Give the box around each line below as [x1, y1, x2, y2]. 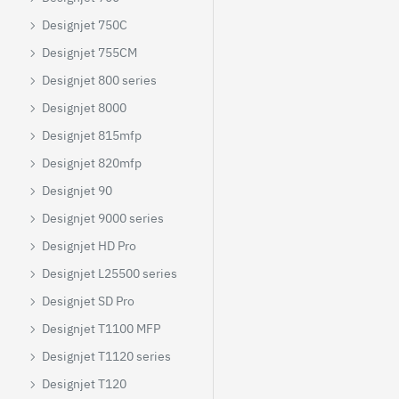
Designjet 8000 [42, 100, 126, 116]
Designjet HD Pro [42, 238, 136, 254]
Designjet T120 [42, 376, 126, 392]
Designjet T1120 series [42, 348, 171, 364]
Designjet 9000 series [42, 210, 164, 226]
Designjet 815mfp [42, 127, 142, 143]
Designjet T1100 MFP [42, 321, 160, 337]
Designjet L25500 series [42, 265, 177, 281]
